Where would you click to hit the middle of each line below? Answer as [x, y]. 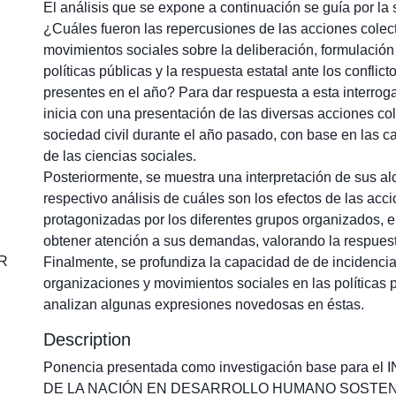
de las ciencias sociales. [120, 156]
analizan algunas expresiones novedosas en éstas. [204, 305]
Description [87, 339]
